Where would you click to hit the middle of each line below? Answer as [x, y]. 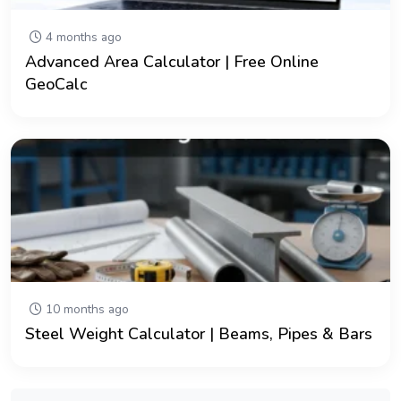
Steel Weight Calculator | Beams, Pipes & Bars [199, 333]
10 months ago [85, 309]
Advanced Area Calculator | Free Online [172, 61]
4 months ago [82, 37]
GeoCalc [56, 84]
